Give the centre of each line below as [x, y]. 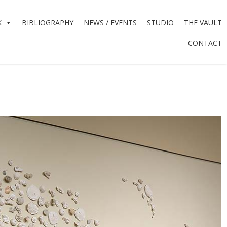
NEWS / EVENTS [110, 23]
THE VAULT [203, 23]
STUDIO [160, 23]
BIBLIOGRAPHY [48, 23]
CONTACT [205, 43]
